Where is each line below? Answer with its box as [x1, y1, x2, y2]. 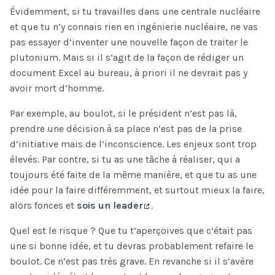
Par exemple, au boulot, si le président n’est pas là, [10, 107, 237, 119]
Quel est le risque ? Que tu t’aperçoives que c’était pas [10, 224, 252, 236]
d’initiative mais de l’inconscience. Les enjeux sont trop [10, 137, 257, 150]
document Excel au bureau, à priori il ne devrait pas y [10, 66, 247, 79]
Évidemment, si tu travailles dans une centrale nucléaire [10, 5, 260, 17]
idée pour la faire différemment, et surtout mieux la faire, [10, 184, 265, 196]
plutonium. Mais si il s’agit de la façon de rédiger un [10, 51, 244, 63]
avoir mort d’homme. [10, 82, 104, 94]
